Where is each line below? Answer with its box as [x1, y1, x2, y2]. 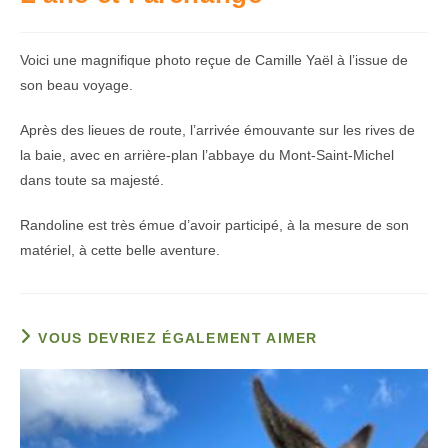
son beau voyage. [20, 77, 133, 93]
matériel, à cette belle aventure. [20, 242, 220, 258]
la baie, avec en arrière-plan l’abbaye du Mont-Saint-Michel [20, 147, 394, 163]
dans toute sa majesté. [20, 172, 164, 188]
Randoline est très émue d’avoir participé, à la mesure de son [20, 217, 409, 233]
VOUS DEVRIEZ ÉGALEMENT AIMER [38, 330, 318, 346]
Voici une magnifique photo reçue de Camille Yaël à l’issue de [20, 52, 408, 68]
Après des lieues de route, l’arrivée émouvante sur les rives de [20, 122, 415, 138]
